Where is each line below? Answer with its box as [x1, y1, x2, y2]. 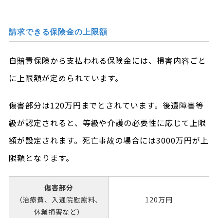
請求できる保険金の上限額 [8, 28, 108, 36]
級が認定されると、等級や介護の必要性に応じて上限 [8, 117, 206, 128]
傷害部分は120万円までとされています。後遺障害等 [8, 99, 204, 111]
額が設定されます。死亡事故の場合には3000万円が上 [8, 134, 209, 146]
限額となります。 [8, 152, 74, 163]
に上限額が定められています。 [8, 72, 124, 84]
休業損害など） [33, 207, 85, 217]
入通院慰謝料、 [52, 195, 103, 204]
